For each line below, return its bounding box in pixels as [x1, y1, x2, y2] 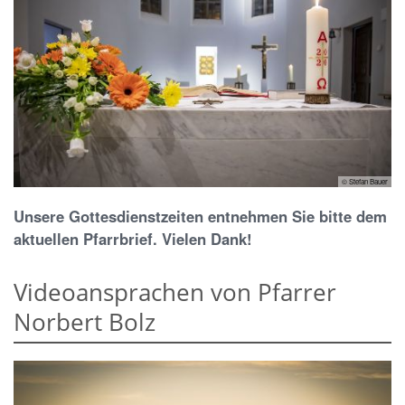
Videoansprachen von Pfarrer [14, 275, 336, 308]
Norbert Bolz [14, 305, 155, 338]
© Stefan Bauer [342, 175, 388, 186]
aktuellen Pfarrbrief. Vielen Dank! [14, 227, 252, 250]
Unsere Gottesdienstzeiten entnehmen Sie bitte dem [14, 204, 387, 227]
